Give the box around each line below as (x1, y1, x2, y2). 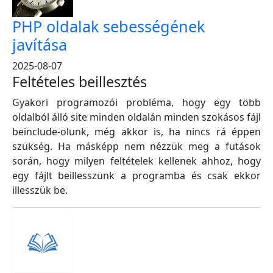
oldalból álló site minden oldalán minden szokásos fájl (12, 110, 261, 124)
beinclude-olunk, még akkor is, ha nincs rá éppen (12, 125, 261, 138)
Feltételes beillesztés (12, 72, 147, 91)
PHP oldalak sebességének (12, 16, 205, 37)
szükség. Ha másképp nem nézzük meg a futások (12, 140, 261, 153)
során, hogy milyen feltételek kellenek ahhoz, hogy (12, 154, 261, 168)
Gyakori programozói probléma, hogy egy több (12, 96, 261, 109)
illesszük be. (12, 183, 68, 197)
